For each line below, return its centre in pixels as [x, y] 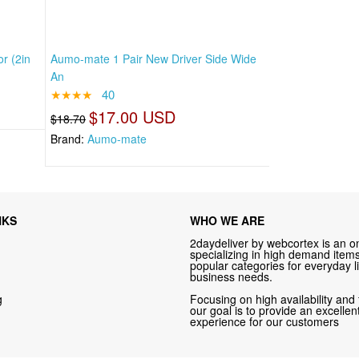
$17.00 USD [132, 116]
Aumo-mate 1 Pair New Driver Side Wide [153, 58]
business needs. [232, 277]
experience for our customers [265, 322]
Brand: [69, 138]
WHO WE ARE [228, 221]
